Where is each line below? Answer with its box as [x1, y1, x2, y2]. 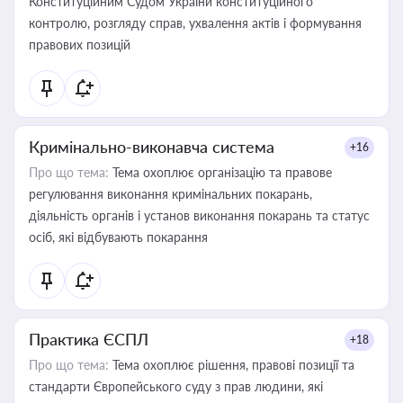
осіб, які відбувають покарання [29, 229, 208, 245]
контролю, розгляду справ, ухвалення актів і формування [29, 15, 362, 31]
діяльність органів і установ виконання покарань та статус [29, 208, 370, 223]
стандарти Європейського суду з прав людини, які [29, 379, 323, 394]
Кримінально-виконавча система [29, 137, 274, 157]
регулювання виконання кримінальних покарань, [29, 186, 312, 201]
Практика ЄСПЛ [29, 329, 148, 349]
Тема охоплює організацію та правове [109, 165, 332, 180]
